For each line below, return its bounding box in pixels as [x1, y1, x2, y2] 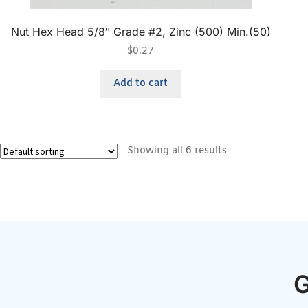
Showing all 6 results [127, 144, 227, 157]
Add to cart [113, 77, 168, 91]
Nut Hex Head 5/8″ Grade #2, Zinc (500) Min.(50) [10, 24, 271, 38]
